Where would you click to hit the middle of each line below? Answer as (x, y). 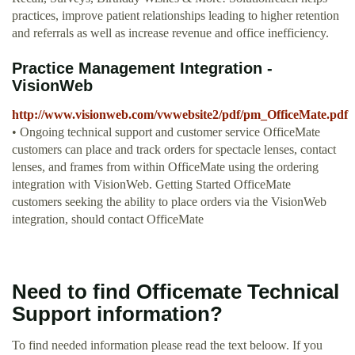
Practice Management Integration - (142, 69)
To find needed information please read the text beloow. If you (167, 345)
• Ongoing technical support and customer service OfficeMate (166, 132)
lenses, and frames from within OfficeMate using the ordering (165, 167)
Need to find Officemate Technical (176, 292)
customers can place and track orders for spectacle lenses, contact (174, 150)
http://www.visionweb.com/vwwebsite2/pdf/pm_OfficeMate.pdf (180, 115)
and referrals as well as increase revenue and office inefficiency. (170, 33)
